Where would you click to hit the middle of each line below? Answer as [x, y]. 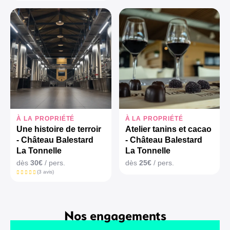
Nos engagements [115, 215]
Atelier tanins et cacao [168, 129]
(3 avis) [45, 172]
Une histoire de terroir [59, 129]
